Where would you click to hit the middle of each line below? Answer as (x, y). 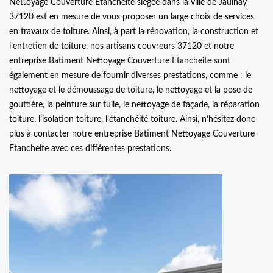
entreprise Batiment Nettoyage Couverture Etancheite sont (120, 61)
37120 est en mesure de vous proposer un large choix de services (132, 17)
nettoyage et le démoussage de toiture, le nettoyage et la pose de (131, 90)
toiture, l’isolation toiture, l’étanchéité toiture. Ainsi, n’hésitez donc (132, 119)
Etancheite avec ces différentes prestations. (90, 148)
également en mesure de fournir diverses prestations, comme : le (130, 75)
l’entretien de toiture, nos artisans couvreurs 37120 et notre (122, 46)
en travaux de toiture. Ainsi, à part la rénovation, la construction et (134, 31)
